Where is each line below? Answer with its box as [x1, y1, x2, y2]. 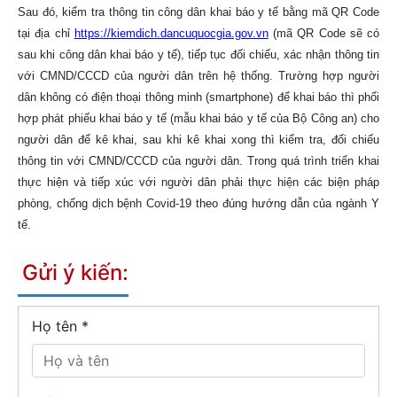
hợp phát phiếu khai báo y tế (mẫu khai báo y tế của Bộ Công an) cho [18, 111, 379, 125]
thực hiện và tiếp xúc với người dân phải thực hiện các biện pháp [18, 175, 379, 189]
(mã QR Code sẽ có [268, 26, 379, 40]
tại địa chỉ [18, 26, 74, 40]
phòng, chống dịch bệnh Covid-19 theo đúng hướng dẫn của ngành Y [18, 196, 379, 210]
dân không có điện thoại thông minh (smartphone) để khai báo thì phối [18, 90, 379, 104]
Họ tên [32, 316, 82, 335]
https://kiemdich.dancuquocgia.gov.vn [74, 26, 269, 40]
